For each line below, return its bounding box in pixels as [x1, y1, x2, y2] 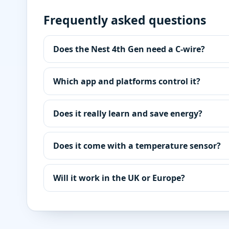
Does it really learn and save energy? [53, 108, 202, 119]
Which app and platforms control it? [53, 76, 200, 87]
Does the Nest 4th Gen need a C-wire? [53, 43, 205, 55]
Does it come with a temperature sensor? [53, 140, 221, 151]
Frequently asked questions [43, 12, 206, 28]
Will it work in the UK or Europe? [53, 172, 185, 184]
